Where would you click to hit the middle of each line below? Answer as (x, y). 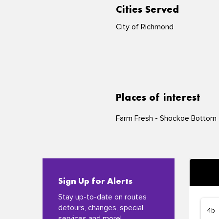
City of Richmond (145, 27)
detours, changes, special (101, 208)
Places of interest (158, 98)
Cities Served (148, 10)
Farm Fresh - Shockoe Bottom (166, 118)
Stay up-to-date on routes (102, 197)
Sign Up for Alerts (95, 181)
